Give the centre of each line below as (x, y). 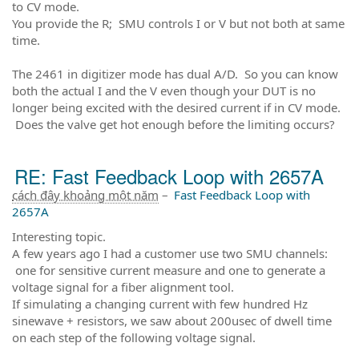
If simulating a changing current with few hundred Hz (160, 303)
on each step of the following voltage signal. (134, 337)
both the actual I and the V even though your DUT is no (164, 90)
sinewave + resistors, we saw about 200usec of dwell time (172, 320)
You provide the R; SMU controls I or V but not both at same (178, 23)
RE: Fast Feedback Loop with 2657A (169, 175)
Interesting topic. (59, 236)
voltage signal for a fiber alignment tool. (123, 286)
